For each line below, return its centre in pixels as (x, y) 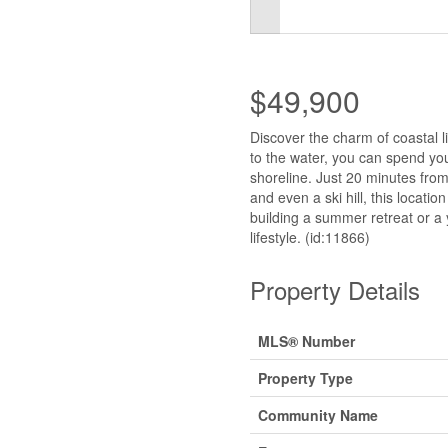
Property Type (305, 377)
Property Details (334, 289)
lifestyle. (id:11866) (309, 236)
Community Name (317, 414)
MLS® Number (306, 340)
